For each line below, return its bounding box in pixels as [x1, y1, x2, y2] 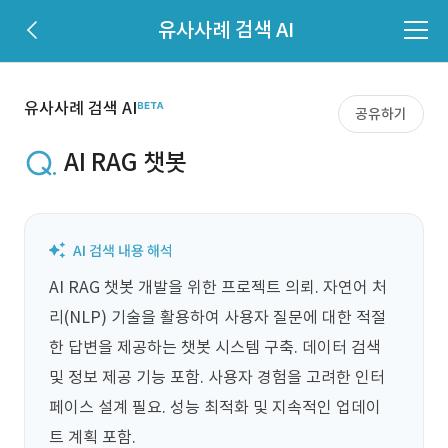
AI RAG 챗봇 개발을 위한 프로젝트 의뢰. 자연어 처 [49, 277, 387, 297]
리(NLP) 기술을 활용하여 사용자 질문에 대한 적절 [49, 307, 386, 327]
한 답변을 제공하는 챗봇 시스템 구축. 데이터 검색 [49, 337, 385, 357]
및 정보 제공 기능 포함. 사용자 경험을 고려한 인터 [49, 367, 385, 387]
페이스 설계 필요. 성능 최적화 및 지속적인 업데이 [49, 397, 381, 417]
